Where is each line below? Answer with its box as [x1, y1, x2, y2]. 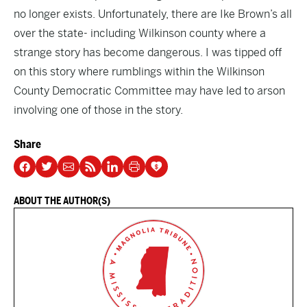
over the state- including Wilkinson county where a [14, 27, 266, 40]
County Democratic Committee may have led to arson [14, 84, 285, 97]
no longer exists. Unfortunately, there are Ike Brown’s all [14, 8, 292, 21]
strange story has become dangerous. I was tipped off [14, 46, 282, 59]
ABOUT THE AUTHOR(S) [14, 195, 110, 206]
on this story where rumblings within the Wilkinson [14, 65, 265, 78]
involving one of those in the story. [14, 103, 183, 116]
